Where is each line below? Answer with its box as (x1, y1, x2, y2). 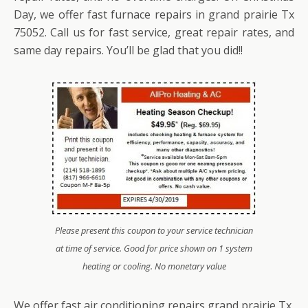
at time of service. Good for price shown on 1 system (56, 241, 252, 254)
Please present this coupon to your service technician (55, 223, 253, 236)
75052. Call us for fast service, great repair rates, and (14, 24, 294, 40)
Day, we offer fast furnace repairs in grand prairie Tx (14, 6, 294, 22)
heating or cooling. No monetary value (82, 259, 226, 272)
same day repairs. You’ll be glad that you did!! (14, 42, 243, 58)
